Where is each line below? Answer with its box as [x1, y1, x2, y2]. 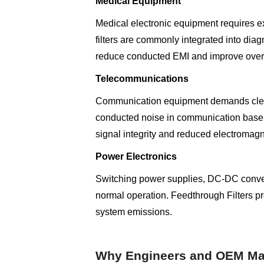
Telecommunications [95, 74, 189, 84]
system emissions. [95, 207, 172, 217]
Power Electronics [95, 151, 177, 162]
